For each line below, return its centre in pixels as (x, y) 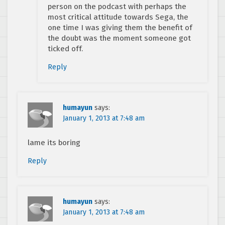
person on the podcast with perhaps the (117, 6)
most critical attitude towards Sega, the (118, 17)
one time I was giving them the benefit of (120, 27)
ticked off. (65, 48)
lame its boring (54, 142)
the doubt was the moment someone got (119, 38)
